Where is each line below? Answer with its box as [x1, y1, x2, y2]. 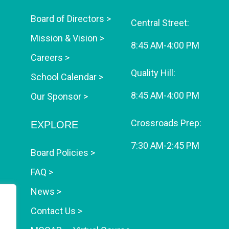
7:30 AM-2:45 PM [130, 140, 199, 151]
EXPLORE [31, 119, 79, 130]
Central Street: [130, 17, 189, 28]
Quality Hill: [130, 67, 175, 78]
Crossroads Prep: [130, 117, 201, 128]
